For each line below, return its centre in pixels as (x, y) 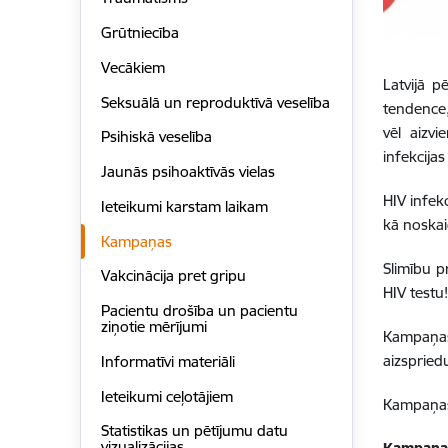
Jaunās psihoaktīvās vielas (187, 172)
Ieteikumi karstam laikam (184, 206)
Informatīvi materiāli (167, 361)
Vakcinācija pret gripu (173, 276)
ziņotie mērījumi (153, 327)
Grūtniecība (139, 33)
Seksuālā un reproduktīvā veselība (215, 102)
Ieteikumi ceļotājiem (166, 396)
